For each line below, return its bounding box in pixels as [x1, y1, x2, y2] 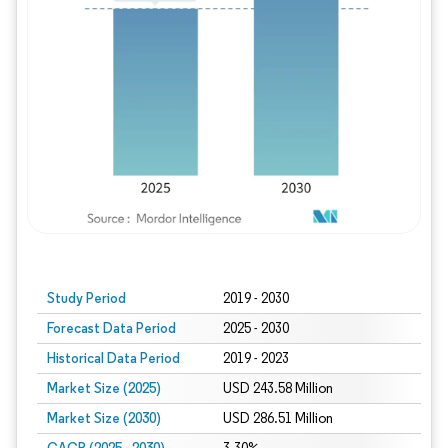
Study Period [47, 289, 126, 307]
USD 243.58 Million [222, 380, 333, 397]
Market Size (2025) [47, 379, 161, 397]
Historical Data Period [47, 349, 180, 367]
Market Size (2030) [47, 409, 161, 427]
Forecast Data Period [47, 319, 176, 337]
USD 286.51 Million [222, 410, 333, 427]
